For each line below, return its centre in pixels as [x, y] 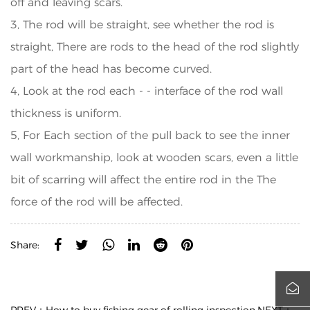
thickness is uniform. [66, 113]
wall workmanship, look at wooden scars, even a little [154, 157]
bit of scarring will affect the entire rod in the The [143, 180]
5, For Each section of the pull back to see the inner [150, 135]
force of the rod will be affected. [97, 202]
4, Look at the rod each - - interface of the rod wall [147, 91]
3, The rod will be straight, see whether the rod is [142, 25]
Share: [25, 245]
